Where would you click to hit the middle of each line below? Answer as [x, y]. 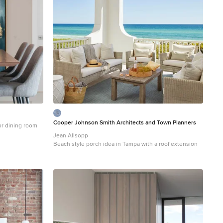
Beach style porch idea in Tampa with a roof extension [125, 144]
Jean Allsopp [71, 136]
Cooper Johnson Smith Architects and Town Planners [125, 123]
